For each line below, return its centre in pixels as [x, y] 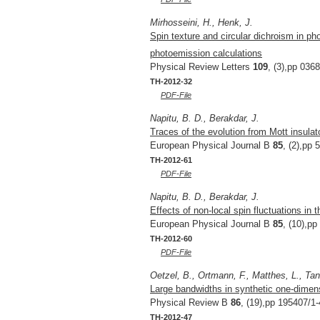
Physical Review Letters [201, 67]
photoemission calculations [206, 54]
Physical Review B [190, 303]
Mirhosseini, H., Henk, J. [201, 23]
